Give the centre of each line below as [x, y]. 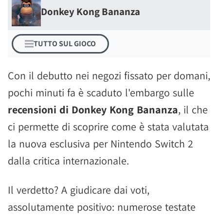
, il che [193, 109]
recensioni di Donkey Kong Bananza [93, 109]
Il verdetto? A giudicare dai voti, [79, 190]
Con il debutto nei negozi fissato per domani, [109, 75]
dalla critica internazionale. [68, 161]
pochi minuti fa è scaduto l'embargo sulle [101, 92]
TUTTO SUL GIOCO [65, 44]
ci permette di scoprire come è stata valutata [108, 127]
